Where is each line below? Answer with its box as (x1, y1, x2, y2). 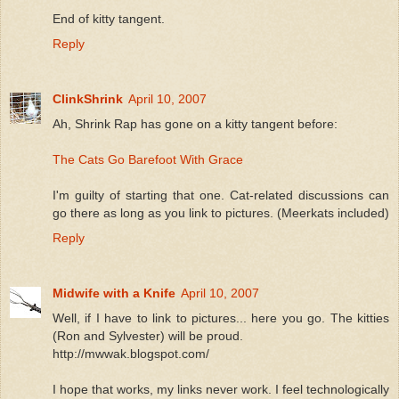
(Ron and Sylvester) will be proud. (53, 328, 243, 343)
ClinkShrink (53, 91, 123, 106)
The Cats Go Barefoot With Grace (53, 151, 243, 167)
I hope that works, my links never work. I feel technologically (53, 381, 389, 396)
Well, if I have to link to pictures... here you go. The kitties (53, 310, 389, 325)
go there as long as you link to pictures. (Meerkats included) (53, 205, 389, 220)
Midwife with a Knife (53, 285, 175, 300)
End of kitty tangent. (53, 11, 165, 26)
